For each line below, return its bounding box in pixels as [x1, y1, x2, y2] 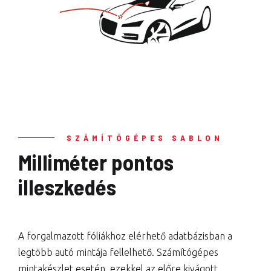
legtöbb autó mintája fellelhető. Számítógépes [18, 247, 218, 258]
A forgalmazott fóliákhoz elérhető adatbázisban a [18, 230, 232, 242]
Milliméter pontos [18, 149, 174, 175]
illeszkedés [18, 174, 116, 200]
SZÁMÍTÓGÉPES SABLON [67, 132, 223, 143]
